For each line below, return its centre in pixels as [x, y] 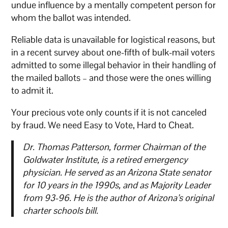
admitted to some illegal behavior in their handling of [114, 65]
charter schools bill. [60, 211]
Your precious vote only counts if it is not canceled [109, 112]
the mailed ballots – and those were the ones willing [111, 78]
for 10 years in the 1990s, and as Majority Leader [117, 185]
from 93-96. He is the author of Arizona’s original [118, 198]
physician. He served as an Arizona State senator [117, 173]
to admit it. [33, 91]
